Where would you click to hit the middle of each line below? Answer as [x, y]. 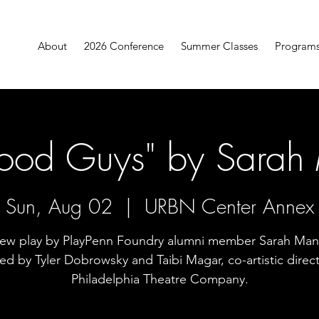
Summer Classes [220, 46]
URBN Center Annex [229, 206]
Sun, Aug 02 [59, 206]
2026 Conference [124, 46]
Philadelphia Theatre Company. [159, 279]
